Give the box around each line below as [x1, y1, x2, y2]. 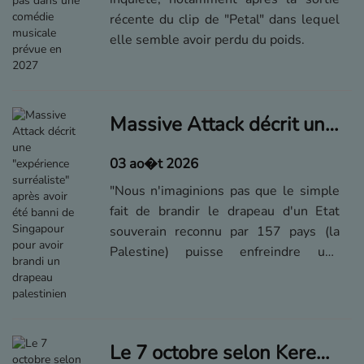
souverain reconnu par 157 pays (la [109, 223, 340, 240]
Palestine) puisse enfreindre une [109, 243, 340, 261]
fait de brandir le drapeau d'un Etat [109, 202, 340, 220]
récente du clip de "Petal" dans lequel [109, 11, 340, 28]
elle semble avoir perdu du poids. [109, 31, 305, 49]
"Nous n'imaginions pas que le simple [109, 182, 340, 200]
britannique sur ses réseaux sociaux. [109, 284, 321, 301]
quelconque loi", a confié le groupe [109, 263, 340, 281]
